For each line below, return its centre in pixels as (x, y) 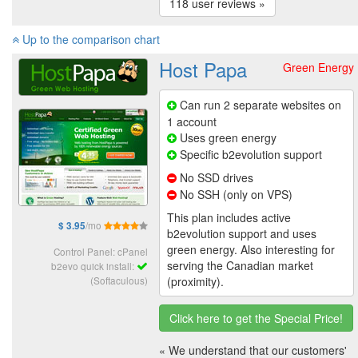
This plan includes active (229, 218)
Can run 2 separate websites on (259, 105)
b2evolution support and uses (242, 234)
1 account (192, 122)
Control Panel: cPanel (101, 251)
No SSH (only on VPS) (235, 195)
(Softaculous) (119, 280)
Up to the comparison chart (89, 40)
